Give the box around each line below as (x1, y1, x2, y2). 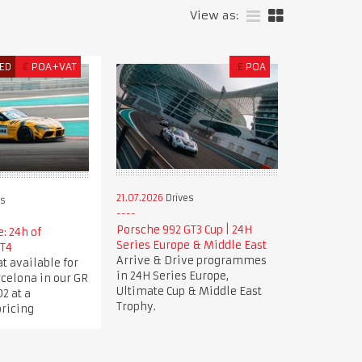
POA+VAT (32, 61, 78, 73)
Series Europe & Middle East (116, 238, 267, 252)
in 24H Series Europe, (116, 268, 229, 283)
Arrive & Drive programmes (116, 253, 267, 267)
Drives (162, 192, 194, 204)
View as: (190, 8, 238, 23)
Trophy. (116, 299, 156, 314)
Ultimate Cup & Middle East (116, 284, 262, 298)
